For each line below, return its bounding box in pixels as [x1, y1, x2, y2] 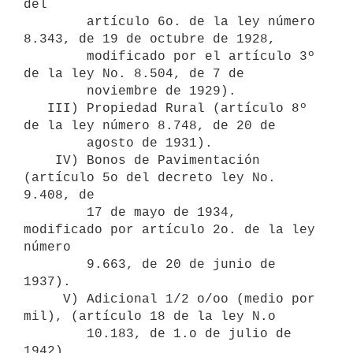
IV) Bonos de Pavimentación [24, 153, 55, 168]
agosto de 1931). [24, 136, 87, 150]
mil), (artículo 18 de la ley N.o [24, 309, 276, 324]
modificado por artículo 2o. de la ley [24, 222, 315, 237]
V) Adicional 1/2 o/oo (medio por [24, 292, 63, 307]
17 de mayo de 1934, [24, 205, 87, 220]
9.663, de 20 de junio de [24, 257, 87, 272]
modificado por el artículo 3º [24, 49, 87, 64]
